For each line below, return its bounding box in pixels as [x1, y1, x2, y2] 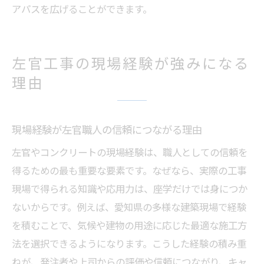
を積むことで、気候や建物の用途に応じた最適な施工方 [12, 217, 247, 233]
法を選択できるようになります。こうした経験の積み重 [12, 236, 246, 251]
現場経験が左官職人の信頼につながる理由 [12, 121, 202, 137]
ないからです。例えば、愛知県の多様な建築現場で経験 [12, 199, 246, 214]
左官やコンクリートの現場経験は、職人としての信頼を [12, 144, 247, 160]
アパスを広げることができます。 [12, 1, 152, 16]
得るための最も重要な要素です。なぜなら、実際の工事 [12, 163, 246, 178]
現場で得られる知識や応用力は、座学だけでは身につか [12, 181, 247, 196]
